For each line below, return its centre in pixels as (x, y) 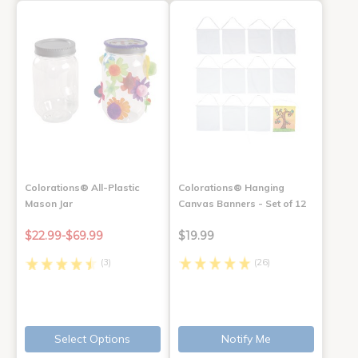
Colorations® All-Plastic (82, 188)
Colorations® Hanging (231, 188)
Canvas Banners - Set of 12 (242, 204)
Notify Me (246, 339)
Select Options (93, 339)
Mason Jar (49, 204)
